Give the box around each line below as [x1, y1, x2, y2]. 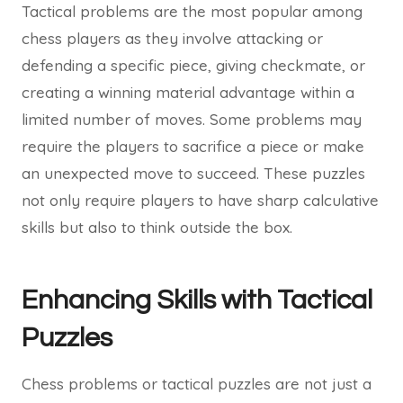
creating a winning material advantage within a [22, 83, 354, 102]
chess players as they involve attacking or [22, 29, 323, 48]
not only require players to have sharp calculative [22, 191, 379, 210]
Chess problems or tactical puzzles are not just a [22, 374, 372, 393]
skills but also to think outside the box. [22, 218, 292, 237]
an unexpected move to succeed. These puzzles [22, 164, 365, 183]
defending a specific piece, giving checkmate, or [22, 56, 365, 75]
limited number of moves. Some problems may [22, 110, 362, 129]
